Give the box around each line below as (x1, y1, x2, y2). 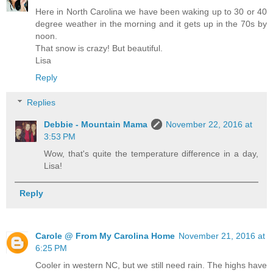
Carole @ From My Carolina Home (35, 231, 175, 241)
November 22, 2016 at (166, 119, 253, 130)
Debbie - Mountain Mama (44, 119, 148, 130)
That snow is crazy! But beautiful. (35, 43, 163, 53)
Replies (27, 97, 56, 108)
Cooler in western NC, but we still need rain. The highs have (35, 260, 267, 271)
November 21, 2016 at (179, 231, 265, 241)
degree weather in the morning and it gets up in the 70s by (35, 18, 267, 29)
